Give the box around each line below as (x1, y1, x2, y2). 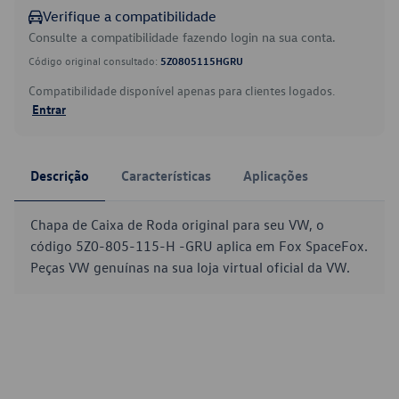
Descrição (30, 167, 89, 184)
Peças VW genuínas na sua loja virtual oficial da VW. (30, 258, 350, 276)
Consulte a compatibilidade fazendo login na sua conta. (28, 28, 336, 45)
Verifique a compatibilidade (43, 7, 216, 25)
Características (121, 167, 211, 184)
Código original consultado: (28, 53, 160, 68)
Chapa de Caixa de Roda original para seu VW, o (30, 216, 324, 233)
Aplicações (243, 167, 308, 184)
